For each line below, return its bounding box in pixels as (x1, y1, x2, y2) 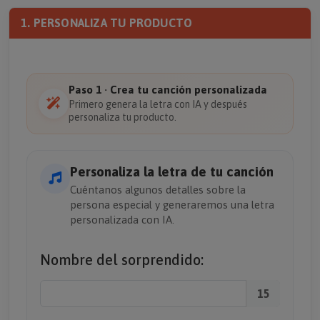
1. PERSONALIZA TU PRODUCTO (21, 16, 193, 29)
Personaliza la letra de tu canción (70, 164, 274, 179)
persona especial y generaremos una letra (70, 199, 274, 211)
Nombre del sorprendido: (40, 251, 204, 268)
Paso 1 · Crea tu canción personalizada (69, 84, 267, 96)
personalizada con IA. (70, 214, 174, 226)
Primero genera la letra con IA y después (69, 99, 247, 110)
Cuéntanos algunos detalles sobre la (70, 184, 246, 196)
